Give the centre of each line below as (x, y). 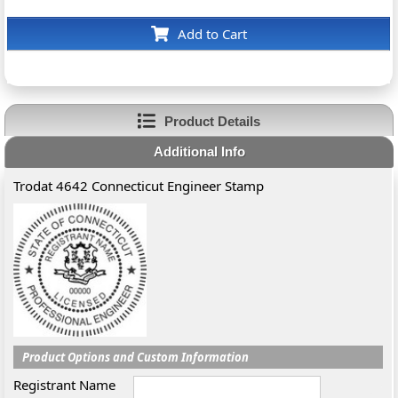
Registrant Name (65, 385)
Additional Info (199, 151)
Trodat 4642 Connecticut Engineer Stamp (139, 186)
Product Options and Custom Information (136, 357)
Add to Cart (212, 34)
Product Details (212, 121)
